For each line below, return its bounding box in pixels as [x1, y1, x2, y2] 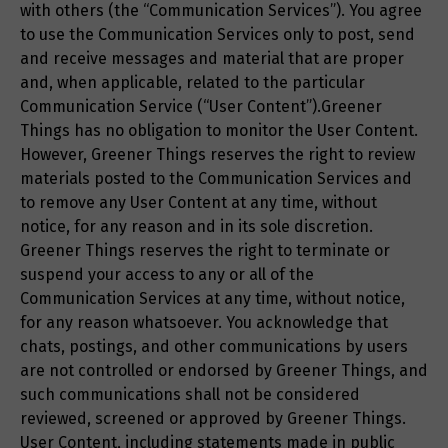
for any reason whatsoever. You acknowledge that [20, 313, 388, 333]
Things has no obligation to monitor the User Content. [20, 121, 418, 141]
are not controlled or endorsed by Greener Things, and [20, 361, 428, 381]
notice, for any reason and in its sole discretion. [20, 217, 373, 237]
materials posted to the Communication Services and [20, 169, 412, 189]
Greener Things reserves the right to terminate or [20, 241, 390, 261]
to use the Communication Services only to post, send [20, 25, 415, 45]
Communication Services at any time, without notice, [20, 289, 405, 309]
